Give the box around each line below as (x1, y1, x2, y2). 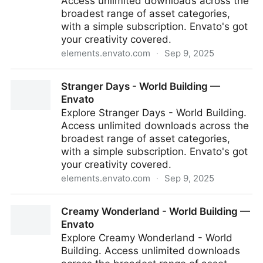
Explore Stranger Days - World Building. (61, 107, 247, 119)
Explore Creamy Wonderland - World (61, 232, 232, 244)
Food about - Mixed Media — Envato (11, 70, 184, 82)
